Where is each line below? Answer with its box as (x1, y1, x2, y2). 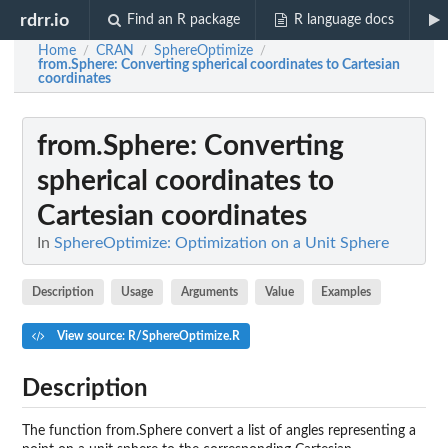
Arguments (180, 285, 238, 298)
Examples (321, 285, 372, 298)
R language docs (293, 13, 394, 27)
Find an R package (127, 13, 241, 27)
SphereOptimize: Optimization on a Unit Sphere (54, 235, 389, 251)
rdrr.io (20, 11, 70, 29)
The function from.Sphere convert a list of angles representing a (22, 423, 416, 438)
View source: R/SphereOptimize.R (53, 329, 240, 342)
